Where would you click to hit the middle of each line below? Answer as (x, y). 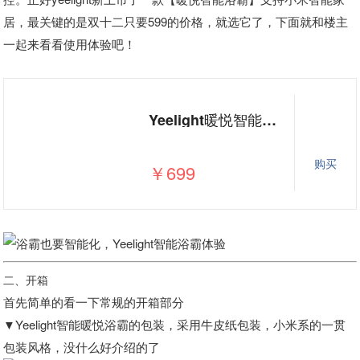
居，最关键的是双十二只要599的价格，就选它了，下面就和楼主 (176, 21)
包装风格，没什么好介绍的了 (82, 347)
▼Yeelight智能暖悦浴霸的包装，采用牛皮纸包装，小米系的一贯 (175, 324)
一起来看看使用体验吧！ (70, 44)
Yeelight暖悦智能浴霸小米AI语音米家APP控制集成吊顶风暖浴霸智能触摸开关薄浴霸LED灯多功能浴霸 (270, 120)
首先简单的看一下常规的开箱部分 (94, 302)
